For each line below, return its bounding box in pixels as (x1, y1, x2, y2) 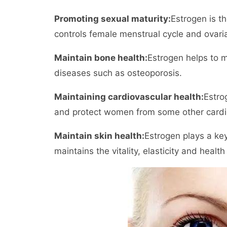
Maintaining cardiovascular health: (54, 92, 204, 102)
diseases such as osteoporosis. (54, 68, 182, 78)
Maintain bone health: (54, 53, 147, 63)
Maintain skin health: (54, 131, 144, 141)
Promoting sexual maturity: (54, 14, 171, 24)
